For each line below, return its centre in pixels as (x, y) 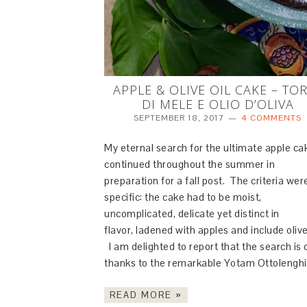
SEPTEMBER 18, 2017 (179, 118)
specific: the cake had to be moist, (183, 197)
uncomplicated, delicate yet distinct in (192, 213)
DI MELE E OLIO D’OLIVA (218, 104)
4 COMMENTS (272, 118)
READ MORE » (146, 295)
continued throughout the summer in (189, 164)
